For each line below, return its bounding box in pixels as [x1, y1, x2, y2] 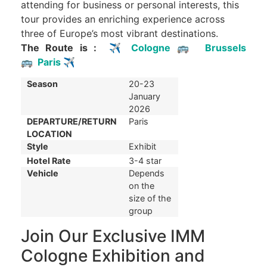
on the [129, 180, 154, 191]
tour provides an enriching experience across [21, 13, 225, 25]
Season [27, 78, 58, 89]
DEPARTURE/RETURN [27, 116, 117, 126]
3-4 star [129, 155, 162, 166]
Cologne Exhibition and [21, 245, 205, 266]
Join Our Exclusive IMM [21, 225, 205, 246]
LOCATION [27, 128, 72, 139]
